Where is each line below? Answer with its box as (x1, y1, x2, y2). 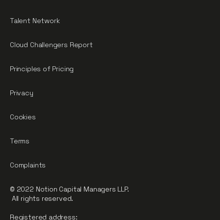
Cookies (10, 112, 36, 121)
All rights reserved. (10, 193, 74, 203)
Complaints (10, 160, 46, 169)
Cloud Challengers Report (10, 40, 93, 49)
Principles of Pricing (10, 64, 74, 73)
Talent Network (10, 16, 60, 25)
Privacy (10, 88, 33, 97)
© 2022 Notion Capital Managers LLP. (10, 184, 129, 193)
